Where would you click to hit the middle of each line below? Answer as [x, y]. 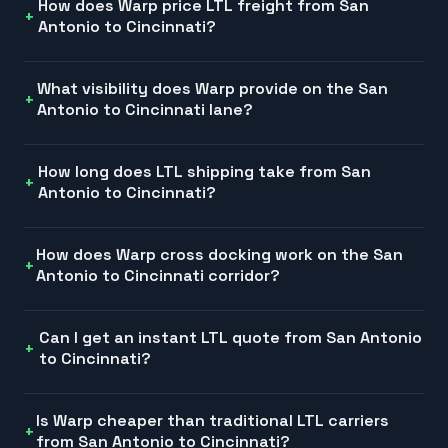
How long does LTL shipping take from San [205, 172]
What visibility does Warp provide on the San [212, 89]
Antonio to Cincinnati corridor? [158, 276]
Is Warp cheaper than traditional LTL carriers [213, 421]
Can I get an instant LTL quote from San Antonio [230, 338]
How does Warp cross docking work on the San [220, 255]
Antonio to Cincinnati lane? [145, 110]
